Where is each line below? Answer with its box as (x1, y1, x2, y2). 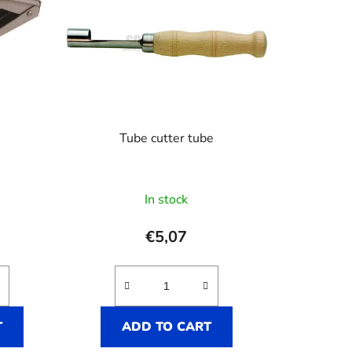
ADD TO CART (121, 318, 211, 336)
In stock (145, 191, 189, 209)
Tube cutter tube (119, 130, 214, 148)
